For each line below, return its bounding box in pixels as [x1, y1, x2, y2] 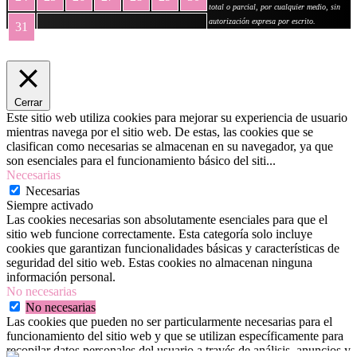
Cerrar [14, 96, 42, 109]
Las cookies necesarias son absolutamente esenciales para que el [6, 213, 328, 227]
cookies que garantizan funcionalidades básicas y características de [6, 241, 339, 256]
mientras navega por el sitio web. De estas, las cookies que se [6, 125, 313, 139]
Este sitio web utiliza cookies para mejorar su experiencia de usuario [6, 111, 347, 125]
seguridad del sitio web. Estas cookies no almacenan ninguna [6, 256, 312, 270]
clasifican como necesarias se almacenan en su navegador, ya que [6, 139, 333, 154]
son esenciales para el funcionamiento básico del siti [6, 154, 266, 168]
